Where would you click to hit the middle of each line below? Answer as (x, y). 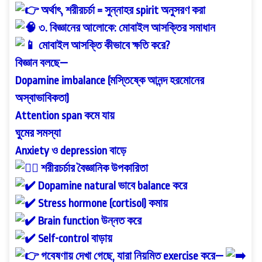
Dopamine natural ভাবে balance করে (111, 186)
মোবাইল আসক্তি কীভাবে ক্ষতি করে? (103, 45)
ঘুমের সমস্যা (38, 133)
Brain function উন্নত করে (89, 221)
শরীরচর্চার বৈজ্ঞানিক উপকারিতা (93, 168)
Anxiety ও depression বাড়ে (71, 151)
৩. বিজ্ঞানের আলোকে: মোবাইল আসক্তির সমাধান (126, 28)
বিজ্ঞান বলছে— (42, 63)
